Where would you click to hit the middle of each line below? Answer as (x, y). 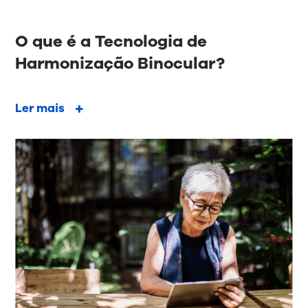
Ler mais (40, 108)
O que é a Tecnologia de (111, 41)
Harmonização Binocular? (120, 63)
